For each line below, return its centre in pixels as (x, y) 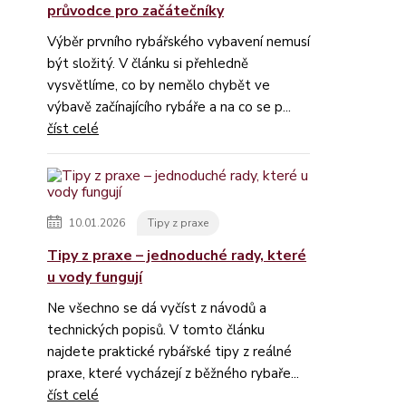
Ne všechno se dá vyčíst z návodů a (157, 308)
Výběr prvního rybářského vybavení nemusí (179, 42)
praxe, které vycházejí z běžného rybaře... (173, 373)
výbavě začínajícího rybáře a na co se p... (169, 107)
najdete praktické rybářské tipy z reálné (169, 352)
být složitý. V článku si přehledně (148, 63)
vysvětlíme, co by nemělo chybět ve (159, 85)
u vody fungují (95, 277)
